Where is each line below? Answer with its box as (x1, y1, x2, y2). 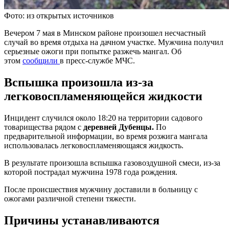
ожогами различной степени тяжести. (4, 194, 136, 203)
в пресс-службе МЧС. (60, 56, 135, 65)
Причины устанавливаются (4, 213, 159, 227)
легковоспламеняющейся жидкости (4, 89, 202, 103)
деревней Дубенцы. (83, 122, 156, 131)
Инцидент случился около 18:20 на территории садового (4, 113, 202, 122)
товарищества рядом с (4, 122, 83, 131)
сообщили (22, 56, 60, 65)
